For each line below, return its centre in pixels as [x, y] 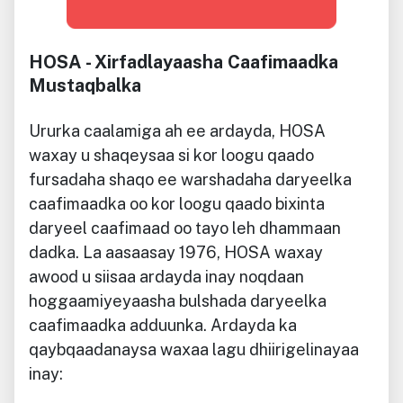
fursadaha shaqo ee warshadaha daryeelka [190, 179]
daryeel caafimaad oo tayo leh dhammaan [185, 228]
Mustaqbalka [85, 85]
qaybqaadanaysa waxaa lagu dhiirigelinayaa [194, 349]
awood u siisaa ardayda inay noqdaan [166, 276]
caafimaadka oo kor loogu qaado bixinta [177, 203]
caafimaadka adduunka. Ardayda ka [163, 325]
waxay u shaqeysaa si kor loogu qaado [171, 155]
